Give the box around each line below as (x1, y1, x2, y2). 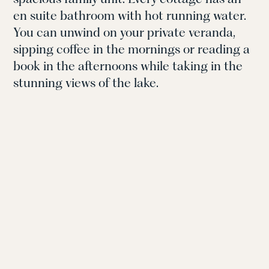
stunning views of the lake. (13, 75, 159, 91)
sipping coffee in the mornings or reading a (13, 41, 250, 57)
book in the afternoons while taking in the (13, 58, 243, 74)
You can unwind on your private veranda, (13, 25, 236, 40)
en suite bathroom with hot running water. (13, 8, 247, 23)
